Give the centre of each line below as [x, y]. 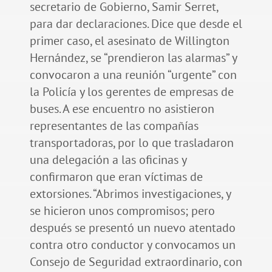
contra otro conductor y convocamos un [132, 245]
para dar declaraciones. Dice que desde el [136, 24]
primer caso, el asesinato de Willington [129, 41]
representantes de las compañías [114, 126]
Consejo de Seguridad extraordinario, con [136, 262]
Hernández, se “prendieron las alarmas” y [133, 58]
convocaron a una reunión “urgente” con [133, 75]
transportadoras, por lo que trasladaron [131, 143]
